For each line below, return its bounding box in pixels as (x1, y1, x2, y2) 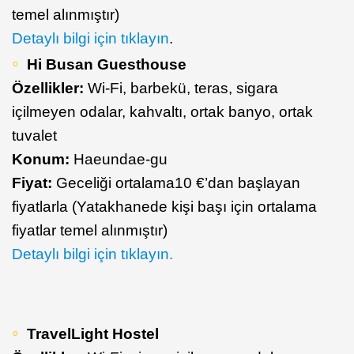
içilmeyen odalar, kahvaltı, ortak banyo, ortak (12, 103, 313, 120)
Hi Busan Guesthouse (27, 55, 186, 73)
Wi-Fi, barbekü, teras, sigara (84, 79, 278, 96)
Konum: (12, 150, 73, 168)
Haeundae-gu (73, 150, 168, 168)
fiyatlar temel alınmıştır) (12, 221, 168, 239)
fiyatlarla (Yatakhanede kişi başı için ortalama (12, 198, 317, 215)
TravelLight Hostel (27, 325, 159, 342)
